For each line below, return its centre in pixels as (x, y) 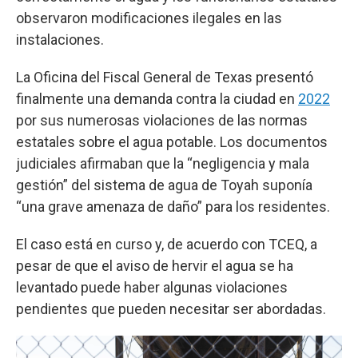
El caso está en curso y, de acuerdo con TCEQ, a (167, 244)
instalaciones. (60, 40)
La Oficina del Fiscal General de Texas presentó (165, 77)
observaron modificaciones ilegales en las (149, 18)
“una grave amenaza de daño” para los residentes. (173, 207)
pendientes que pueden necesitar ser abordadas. (171, 309)
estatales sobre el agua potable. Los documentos (172, 142)
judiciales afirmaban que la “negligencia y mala (163, 163)
